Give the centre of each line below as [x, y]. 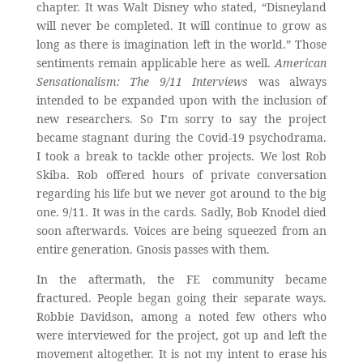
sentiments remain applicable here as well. [156, 62]
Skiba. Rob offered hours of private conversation [181, 174]
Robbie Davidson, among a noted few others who [181, 316]
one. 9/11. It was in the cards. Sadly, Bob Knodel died [181, 211]
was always [288, 81]
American [301, 62]
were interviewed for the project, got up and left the [181, 335]
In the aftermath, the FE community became [181, 279]
